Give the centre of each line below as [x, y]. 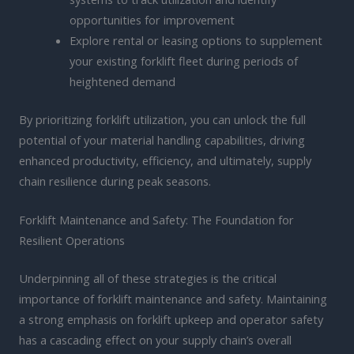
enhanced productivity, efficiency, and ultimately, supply [165, 161]
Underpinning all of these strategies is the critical [148, 279]
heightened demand [122, 82]
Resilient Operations [72, 241]
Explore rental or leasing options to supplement [196, 41]
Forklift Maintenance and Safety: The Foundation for [156, 220]
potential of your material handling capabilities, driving [162, 140]
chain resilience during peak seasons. [115, 181]
